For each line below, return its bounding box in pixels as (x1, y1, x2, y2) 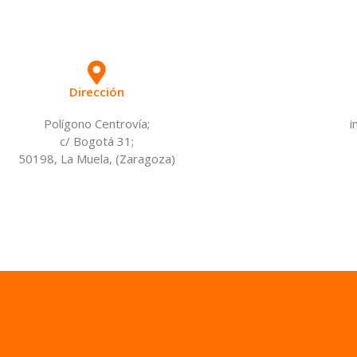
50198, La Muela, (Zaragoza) (18, 151, 176, 167)
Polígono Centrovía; (44, 116, 151, 131)
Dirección (69, 84, 125, 100)
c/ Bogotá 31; (60, 133, 135, 149)
